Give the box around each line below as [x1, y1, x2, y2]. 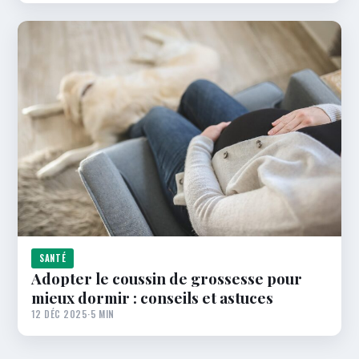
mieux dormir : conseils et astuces [31, 287, 273, 309]
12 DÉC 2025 [31, 307, 88, 321]
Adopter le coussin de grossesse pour [31, 268, 302, 289]
